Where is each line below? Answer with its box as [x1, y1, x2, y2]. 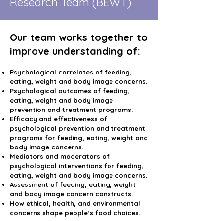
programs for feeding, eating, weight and [10, 134, 148, 142]
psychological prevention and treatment [10, 124, 145, 132]
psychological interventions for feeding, [10, 162, 144, 170]
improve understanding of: [10, 45, 140, 57]
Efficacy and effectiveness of [10, 115, 107, 123]
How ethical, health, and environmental [10, 199, 140, 207]
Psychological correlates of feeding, [10, 68, 132, 76]
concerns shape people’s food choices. [10, 209, 140, 217]
